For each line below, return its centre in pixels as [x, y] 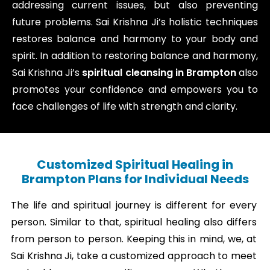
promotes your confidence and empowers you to [135, 90]
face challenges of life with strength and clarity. [125, 107]
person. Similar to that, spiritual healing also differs [134, 222]
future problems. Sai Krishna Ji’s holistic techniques [135, 22]
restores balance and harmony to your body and [135, 39]
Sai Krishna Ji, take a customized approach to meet [134, 256]
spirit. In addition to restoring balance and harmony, [135, 56]
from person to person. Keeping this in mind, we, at [134, 239]
